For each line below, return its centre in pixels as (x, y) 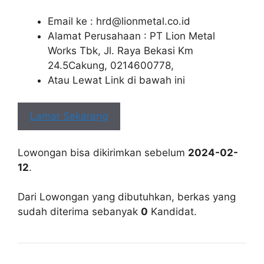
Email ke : (72, 21)
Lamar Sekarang (69, 116)
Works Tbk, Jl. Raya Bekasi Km (121, 50)
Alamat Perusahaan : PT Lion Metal (131, 36)
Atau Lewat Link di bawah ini (116, 80)
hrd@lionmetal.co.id (143, 21)
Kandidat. (172, 212)
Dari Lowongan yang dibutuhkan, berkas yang (127, 197)
